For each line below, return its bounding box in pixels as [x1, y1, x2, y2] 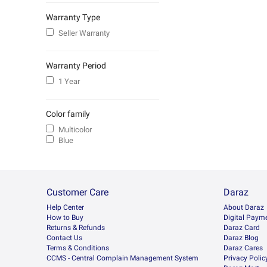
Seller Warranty [58, 29, 110, 38]
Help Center [46, 203, 84, 212]
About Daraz [223, 203, 264, 212]
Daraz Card [223, 223, 260, 232]
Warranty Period [46, 61, 106, 71]
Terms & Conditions [46, 244, 109, 253]
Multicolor [58, 125, 92, 135]
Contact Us [46, 234, 82, 243]
